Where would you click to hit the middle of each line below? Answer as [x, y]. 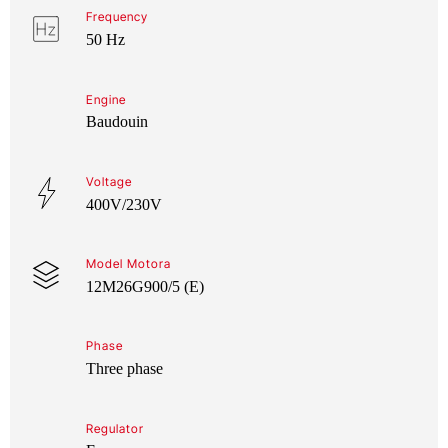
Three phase [124, 368]
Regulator [115, 428]
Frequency [117, 17]
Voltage [109, 181]
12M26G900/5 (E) [144, 286]
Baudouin [116, 122]
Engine [106, 99]
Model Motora [128, 263]
